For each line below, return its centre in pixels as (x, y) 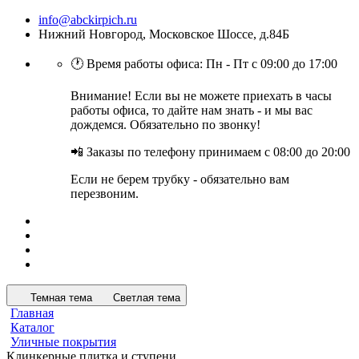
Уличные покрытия (63, 342)
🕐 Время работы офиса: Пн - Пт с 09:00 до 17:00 (204, 64)
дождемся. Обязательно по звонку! (165, 125)
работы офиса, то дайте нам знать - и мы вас (192, 110)
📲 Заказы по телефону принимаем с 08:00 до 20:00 (210, 152)
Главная (32, 313)
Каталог (32, 327)
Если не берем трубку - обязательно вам (180, 179)
